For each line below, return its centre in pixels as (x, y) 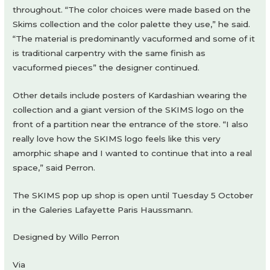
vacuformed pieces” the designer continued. (106, 67)
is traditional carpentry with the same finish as (109, 53)
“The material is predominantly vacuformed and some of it (134, 38)
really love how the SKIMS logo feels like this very (117, 138)
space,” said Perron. (54, 167)
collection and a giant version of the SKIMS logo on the (129, 109)
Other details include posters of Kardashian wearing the (130, 95)
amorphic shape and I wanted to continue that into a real (133, 153)
